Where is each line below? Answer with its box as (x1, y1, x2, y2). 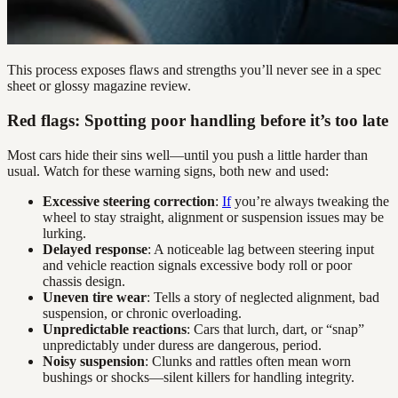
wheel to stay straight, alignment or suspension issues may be (43, 209, 384, 225)
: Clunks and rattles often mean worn (145, 353, 351, 369)
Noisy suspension (43, 353, 145, 369)
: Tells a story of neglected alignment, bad (147, 289, 379, 305)
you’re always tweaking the (231, 193, 389, 209)
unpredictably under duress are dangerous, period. (43, 337, 322, 353)
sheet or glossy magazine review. (7, 78, 191, 94)
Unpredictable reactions (43, 321, 187, 337)
